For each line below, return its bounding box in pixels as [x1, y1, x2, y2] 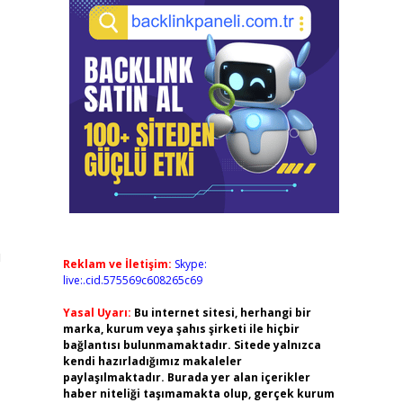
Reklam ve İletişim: [62, 256, 172, 272]
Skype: [174, 256, 207, 272]
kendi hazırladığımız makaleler [62, 354, 242, 369]
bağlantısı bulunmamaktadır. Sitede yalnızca [62, 337, 321, 353]
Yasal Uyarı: [62, 305, 131, 320]
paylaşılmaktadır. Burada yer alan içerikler [62, 370, 310, 385]
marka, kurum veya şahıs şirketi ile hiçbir [62, 321, 300, 336]
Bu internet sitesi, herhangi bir [133, 305, 311, 320]
